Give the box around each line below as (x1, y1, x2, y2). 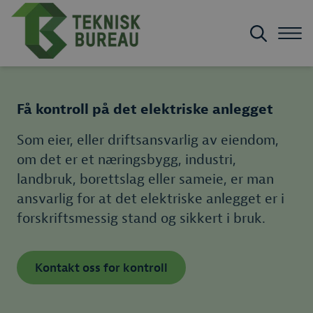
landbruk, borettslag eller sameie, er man (17, 170, 274, 188)
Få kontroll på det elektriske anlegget (17, 101, 273, 118)
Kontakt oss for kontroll (35, 260, 168, 275)
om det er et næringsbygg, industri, (17, 151, 236, 168)
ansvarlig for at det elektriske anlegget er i (17, 190, 284, 208)
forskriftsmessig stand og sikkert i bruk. (17, 210, 265, 227)
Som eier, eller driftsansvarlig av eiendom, (17, 131, 279, 149)
